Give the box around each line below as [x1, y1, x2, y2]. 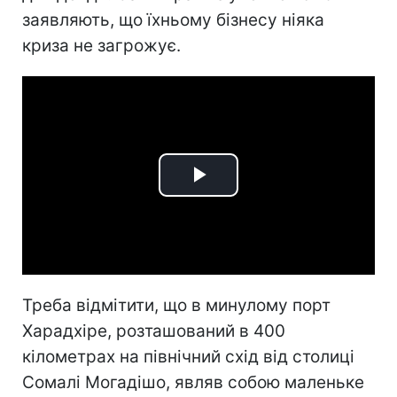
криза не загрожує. [22, 35, 181, 56]
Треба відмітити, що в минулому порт [22, 294, 331, 315]
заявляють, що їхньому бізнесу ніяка [22, 10, 324, 30]
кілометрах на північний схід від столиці [22, 346, 354, 367]
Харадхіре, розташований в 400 [22, 320, 285, 341]
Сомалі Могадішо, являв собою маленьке [22, 371, 364, 393]
